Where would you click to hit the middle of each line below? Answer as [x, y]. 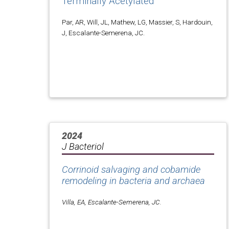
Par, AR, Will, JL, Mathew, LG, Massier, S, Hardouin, [137, 22]
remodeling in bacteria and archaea [133, 181]
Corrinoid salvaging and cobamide [131, 169]
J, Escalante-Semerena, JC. [103, 32]
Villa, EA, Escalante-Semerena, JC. [112, 202]
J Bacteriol [83, 146]
